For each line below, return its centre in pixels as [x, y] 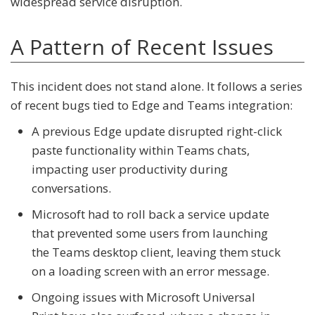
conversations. [71, 188]
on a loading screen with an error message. [150, 271]
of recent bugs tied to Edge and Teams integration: [152, 105]
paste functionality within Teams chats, [141, 150]
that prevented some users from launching [150, 233]
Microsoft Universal [201, 297]
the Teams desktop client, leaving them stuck [156, 252]
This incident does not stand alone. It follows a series [156, 86]
